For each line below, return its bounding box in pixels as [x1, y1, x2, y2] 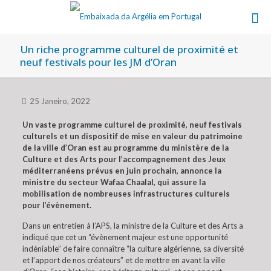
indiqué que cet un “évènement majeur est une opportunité [22, 232, 228, 242]
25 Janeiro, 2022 [30, 96, 90, 106]
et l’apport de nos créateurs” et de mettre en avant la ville [22, 255, 225, 265]
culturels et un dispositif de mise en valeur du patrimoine [22, 131, 243, 141]
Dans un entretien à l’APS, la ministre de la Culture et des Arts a [22, 221, 243, 230]
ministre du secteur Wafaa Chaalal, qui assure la [22, 177, 206, 187]
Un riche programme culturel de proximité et [20, 42, 238, 56]
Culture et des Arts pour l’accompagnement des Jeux [22, 154, 226, 164]
